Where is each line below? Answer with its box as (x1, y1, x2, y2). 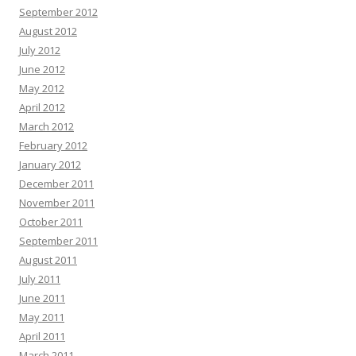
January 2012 (19, 157, 81, 172)
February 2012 (19, 138, 87, 153)
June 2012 (19, 62, 65, 76)
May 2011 (19, 310, 64, 324)
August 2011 (19, 253, 77, 267)
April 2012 (19, 100, 65, 114)
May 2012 (19, 81, 64, 95)
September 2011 (19, 234, 98, 248)
